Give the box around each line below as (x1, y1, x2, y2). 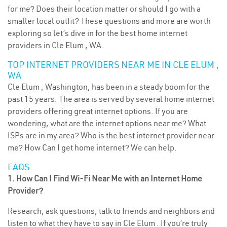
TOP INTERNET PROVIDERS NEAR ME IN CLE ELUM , (8, 59, 219, 70)
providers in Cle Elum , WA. (8, 40, 104, 50)
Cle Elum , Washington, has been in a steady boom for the (8, 82, 210, 92)
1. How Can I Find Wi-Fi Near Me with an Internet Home (8, 173, 202, 183)
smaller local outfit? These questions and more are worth (8, 16, 211, 26)
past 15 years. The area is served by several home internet (8, 94, 214, 104)
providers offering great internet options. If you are (8, 106, 188, 116)
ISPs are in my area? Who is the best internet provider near (8, 130, 214, 140)
